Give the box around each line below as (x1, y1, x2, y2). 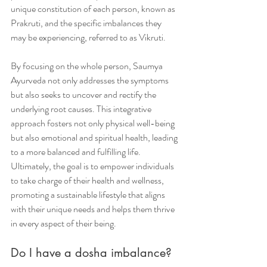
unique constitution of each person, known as (11, 2, 177, 16)
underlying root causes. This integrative (11, 102, 153, 116)
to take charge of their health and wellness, (11, 173, 166, 188)
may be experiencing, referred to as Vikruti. (11, 30, 166, 45)
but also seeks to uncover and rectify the (11, 88, 158, 102)
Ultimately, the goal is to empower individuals (11, 159, 176, 173)
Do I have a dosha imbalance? (11, 245, 175, 261)
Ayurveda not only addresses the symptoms (11, 73, 170, 88)
